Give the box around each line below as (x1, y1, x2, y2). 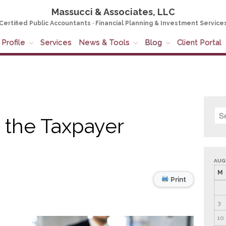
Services (40, 38, 72, 47)
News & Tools (79, 38, 130, 47)
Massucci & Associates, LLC (51, 7, 175, 17)
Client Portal (177, 38, 221, 47)
